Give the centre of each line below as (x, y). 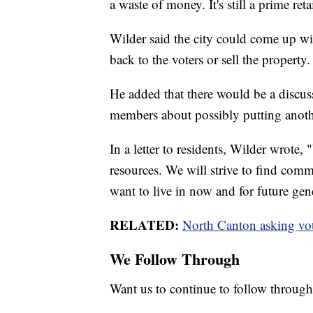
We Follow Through (175, 259)
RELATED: (144, 224)
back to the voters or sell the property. (210, 59)
